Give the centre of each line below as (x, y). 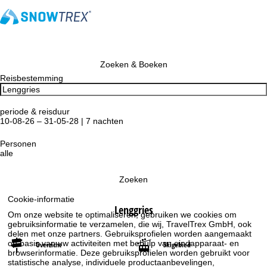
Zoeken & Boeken (133, 64)
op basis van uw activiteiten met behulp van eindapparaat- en (124, 243)
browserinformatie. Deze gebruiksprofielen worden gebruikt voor (129, 252)
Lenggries (133, 210)
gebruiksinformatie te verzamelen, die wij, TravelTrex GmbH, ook (130, 224)
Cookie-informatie (41, 199)
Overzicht (49, 245)
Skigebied (177, 245)
